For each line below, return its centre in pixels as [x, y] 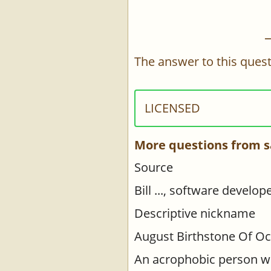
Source [154, 167]
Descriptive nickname [195, 213]
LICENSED [172, 108]
